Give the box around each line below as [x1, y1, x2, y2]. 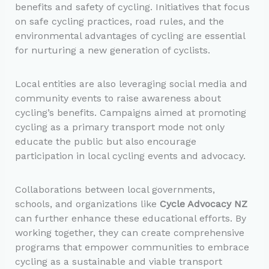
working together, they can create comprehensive [14, 226, 244, 238]
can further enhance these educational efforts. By [14, 212, 246, 224]
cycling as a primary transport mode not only [14, 121, 225, 133]
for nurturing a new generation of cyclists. [14, 44, 210, 56]
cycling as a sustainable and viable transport [14, 255, 222, 267]
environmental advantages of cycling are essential [14, 29, 245, 41]
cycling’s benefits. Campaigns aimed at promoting [14, 106, 246, 118]
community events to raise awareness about [14, 92, 221, 104]
